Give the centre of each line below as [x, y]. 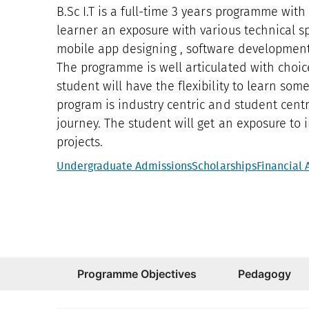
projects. [80, 142]
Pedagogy [265, 273]
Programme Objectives [137, 273]
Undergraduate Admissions [124, 166]
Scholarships [224, 166]
